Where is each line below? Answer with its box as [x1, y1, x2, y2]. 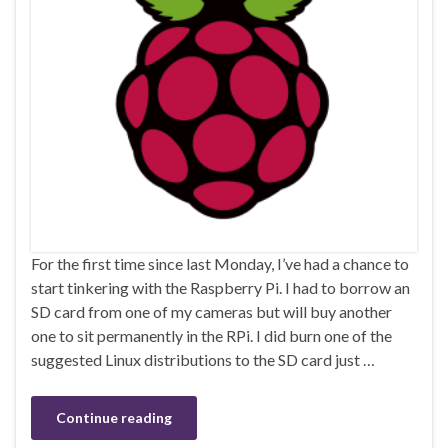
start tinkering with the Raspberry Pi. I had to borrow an [31, 277, 410, 297]
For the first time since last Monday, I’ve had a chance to [31, 253, 409, 273]
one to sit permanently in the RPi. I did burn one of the [31, 325, 392, 345]
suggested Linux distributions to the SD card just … [31, 349, 375, 369]
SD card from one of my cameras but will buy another [31, 301, 392, 321]
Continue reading [56, 408, 172, 426]
